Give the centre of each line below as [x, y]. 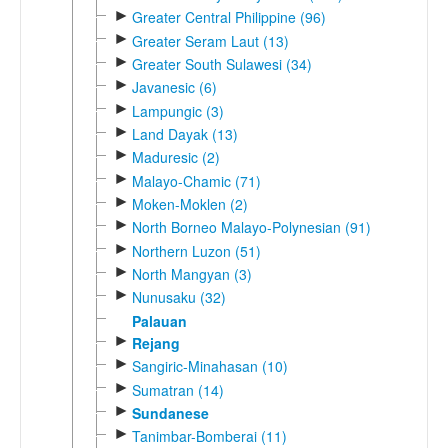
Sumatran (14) [177, 389]
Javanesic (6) [174, 87]
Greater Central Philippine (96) [228, 17]
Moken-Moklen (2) [189, 204]
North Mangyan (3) [191, 273]
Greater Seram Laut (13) [210, 40]
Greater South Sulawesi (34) [221, 64]
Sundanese [170, 412]
